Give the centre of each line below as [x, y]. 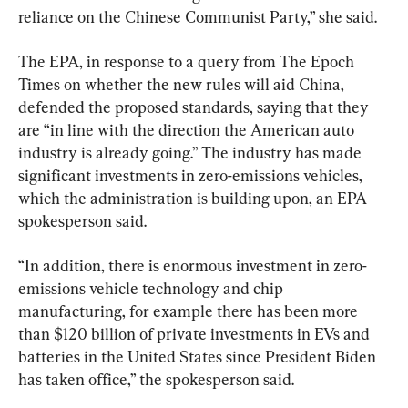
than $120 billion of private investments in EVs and [196, 333]
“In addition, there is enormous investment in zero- [193, 265]
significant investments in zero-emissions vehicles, [192, 175]
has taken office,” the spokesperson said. [156, 379]
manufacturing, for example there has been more [190, 311]
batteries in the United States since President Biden [199, 356]
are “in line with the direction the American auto [188, 129]
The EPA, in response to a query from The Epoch [188, 61]
